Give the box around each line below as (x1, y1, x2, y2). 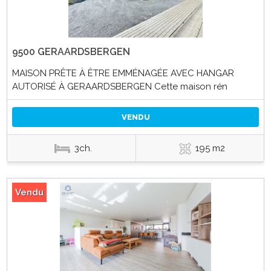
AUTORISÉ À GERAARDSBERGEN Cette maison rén (11, 80, 227, 92)
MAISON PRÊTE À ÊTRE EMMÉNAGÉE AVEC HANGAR (11, 67, 234, 79)
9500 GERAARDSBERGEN (11, 45, 130, 57)
